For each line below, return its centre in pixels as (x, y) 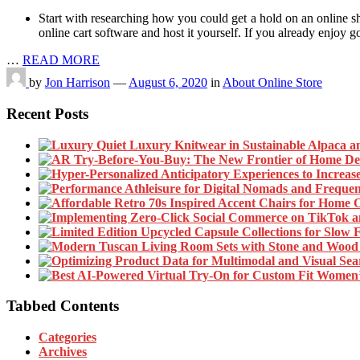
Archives (63, 351)
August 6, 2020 (168, 83)
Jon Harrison (78, 83)
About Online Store (272, 83)
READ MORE (61, 60)
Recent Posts (47, 113)
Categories (67, 337)
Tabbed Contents (63, 306)
